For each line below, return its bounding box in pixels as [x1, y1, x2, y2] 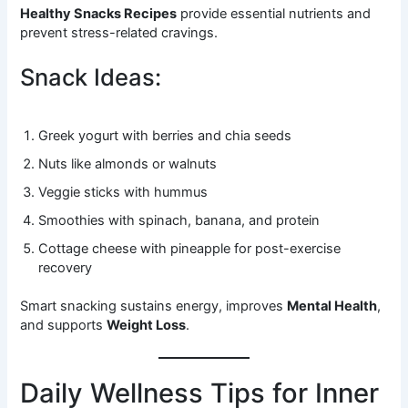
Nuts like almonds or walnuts [38, 155, 218, 172]
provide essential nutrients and [177, 5, 372, 22]
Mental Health [287, 298, 378, 315]
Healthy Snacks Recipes [20, 5, 178, 22]
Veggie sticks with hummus [38, 183, 209, 200]
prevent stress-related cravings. [20, 24, 219, 41]
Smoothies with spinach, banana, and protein [38, 211, 321, 229]
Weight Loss [107, 317, 187, 334]
